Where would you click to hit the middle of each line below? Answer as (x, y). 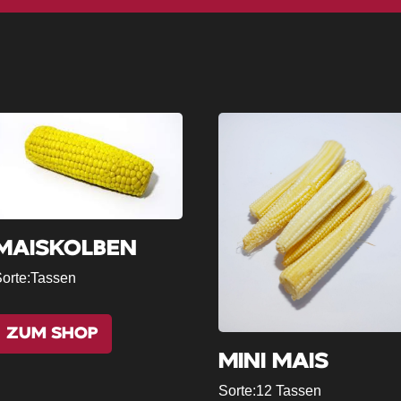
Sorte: (237, 391)
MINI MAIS (273, 362)
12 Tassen (289, 391)
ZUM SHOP (53, 333)
